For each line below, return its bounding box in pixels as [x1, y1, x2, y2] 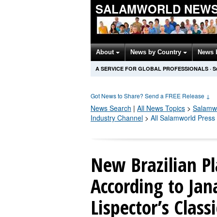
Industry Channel [91, 113, 143, 123]
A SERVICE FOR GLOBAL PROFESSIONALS [95, 65, 208, 72]
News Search [91, 103, 131, 113]
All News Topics [137, 103, 185, 113]
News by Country [130, 48, 183, 56]
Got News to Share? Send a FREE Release [91, 92, 206, 100]
